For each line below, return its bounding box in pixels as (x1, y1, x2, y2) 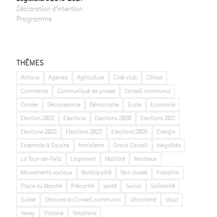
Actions (20, 74, 39, 82)
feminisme (78, 141, 104, 150)
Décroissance (47, 101, 80, 109)
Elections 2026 (111, 128, 148, 136)
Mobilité (105, 155, 125, 163)
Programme (16, 15, 52, 24)
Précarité (71, 182, 94, 190)
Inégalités (156, 141, 181, 150)
